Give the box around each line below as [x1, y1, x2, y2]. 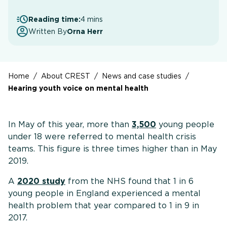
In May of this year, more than [8, 120, 132, 130]
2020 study [17, 176, 65, 186]
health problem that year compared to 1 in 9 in [8, 201, 199, 211]
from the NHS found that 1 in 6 [65, 176, 194, 186]
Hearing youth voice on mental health [8, 84, 148, 93]
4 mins [81, 15, 103, 24]
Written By [28, 27, 67, 36]
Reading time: [28, 15, 81, 24]
